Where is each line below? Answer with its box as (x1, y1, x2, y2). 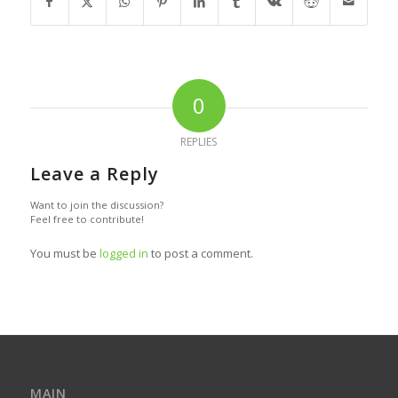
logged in (99, 245, 148, 262)
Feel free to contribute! (29, 212, 144, 227)
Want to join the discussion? (29, 198, 163, 212)
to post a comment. (147, 245, 253, 262)
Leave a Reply (29, 162, 159, 187)
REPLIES (180, 134, 218, 150)
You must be (29, 245, 99, 262)
